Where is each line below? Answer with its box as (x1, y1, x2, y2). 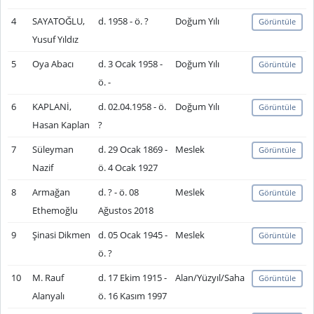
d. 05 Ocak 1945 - (97, 228, 168, 241)
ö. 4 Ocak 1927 (97, 161, 158, 174)
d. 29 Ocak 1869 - (97, 143, 168, 156)
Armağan (32, 186, 70, 198)
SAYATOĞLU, (32, 15, 85, 27)
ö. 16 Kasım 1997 (97, 289, 167, 302)
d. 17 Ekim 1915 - (97, 271, 167, 284)
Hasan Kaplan (32, 118, 90, 131)
